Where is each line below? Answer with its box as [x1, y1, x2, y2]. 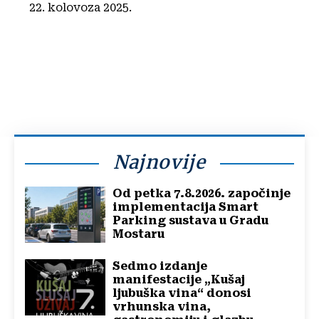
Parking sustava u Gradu [113, 213, 269, 227]
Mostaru [113, 226, 165, 241]
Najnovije [113, 150, 206, 174]
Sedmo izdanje [113, 258, 208, 273]
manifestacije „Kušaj [113, 272, 246, 286]
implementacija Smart [113, 199, 259, 214]
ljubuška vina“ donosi [113, 286, 252, 300]
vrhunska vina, [113, 299, 211, 313]
